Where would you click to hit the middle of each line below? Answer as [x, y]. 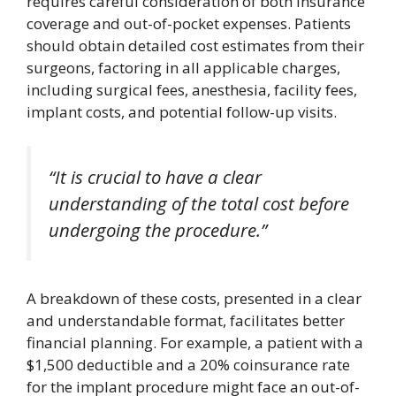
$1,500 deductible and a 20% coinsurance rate [188, 365]
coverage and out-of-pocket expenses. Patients [189, 23]
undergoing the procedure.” [158, 229]
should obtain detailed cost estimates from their [195, 46]
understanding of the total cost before [199, 203]
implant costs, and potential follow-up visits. [182, 112]
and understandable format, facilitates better [186, 321]
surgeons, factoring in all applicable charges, [183, 68]
